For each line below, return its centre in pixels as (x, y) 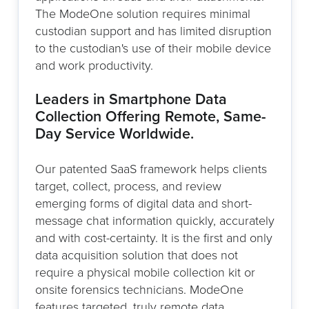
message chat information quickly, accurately (154, 220)
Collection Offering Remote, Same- (150, 116)
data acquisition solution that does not (136, 255)
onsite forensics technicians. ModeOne (139, 289)
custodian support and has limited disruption (153, 31)
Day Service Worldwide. (114, 133)
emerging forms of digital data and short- (143, 203)
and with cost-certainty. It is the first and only (153, 238)
